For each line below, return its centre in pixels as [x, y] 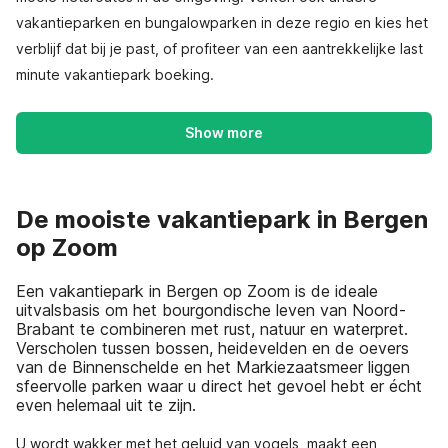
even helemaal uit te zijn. [106, 404]
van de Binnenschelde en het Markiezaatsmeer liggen [213, 366]
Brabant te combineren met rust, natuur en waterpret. [212, 328]
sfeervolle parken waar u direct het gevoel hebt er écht [219, 385]
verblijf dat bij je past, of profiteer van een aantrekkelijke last [219, 48]
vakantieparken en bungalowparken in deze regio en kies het [222, 22]
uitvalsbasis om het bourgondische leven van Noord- [211, 309]
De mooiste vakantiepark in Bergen [222, 219]
